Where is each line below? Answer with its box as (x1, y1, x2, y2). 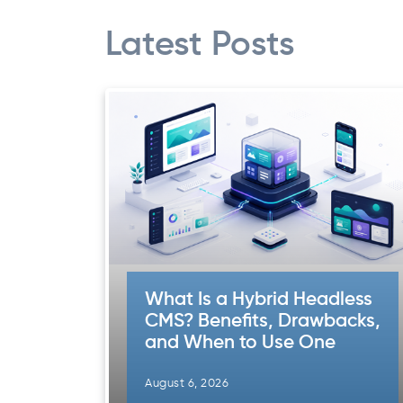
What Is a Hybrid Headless (145, 290, 372, 309)
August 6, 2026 (145, 377, 228, 390)
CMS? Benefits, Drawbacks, (145, 311, 381, 331)
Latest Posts (105, 29, 295, 63)
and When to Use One (145, 333, 336, 353)
